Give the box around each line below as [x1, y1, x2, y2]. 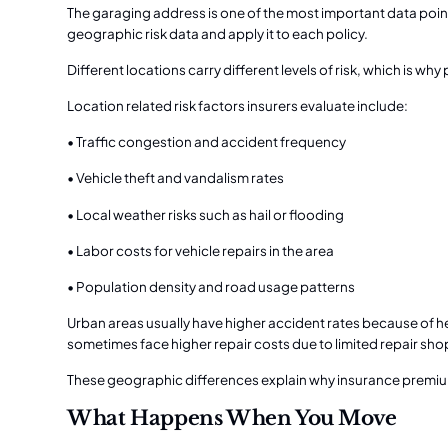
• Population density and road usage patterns [67, 277, 356, 295]
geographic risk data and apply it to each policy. [67, 25, 369, 43]
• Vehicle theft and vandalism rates [67, 169, 285, 187]
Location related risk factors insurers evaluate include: [67, 97, 409, 115]
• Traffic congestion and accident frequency [67, 133, 347, 151]
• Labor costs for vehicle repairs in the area [67, 241, 335, 259]
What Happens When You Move [67, 405, 397, 431]
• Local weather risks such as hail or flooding [67, 205, 345, 223]
